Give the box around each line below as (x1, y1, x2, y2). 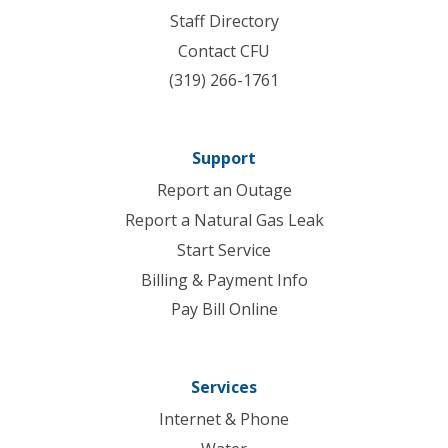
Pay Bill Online (170, 298, 278, 321)
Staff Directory (169, 9, 279, 32)
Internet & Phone (159, 408, 289, 431)
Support (192, 147, 256, 170)
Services (191, 376, 257, 399)
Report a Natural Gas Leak (124, 208, 324, 231)
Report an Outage (156, 179, 292, 202)
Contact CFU (178, 39, 270, 62)
